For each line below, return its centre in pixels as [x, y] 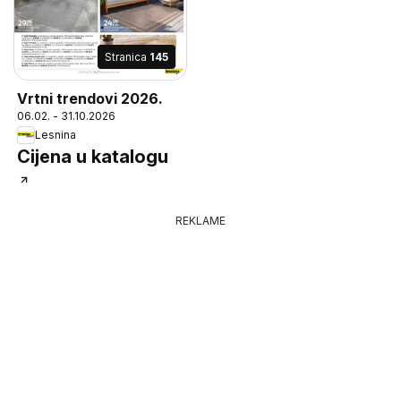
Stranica [127, 56]
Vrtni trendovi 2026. [90, 98]
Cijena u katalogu [93, 156]
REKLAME [200, 220]
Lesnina [55, 135]
